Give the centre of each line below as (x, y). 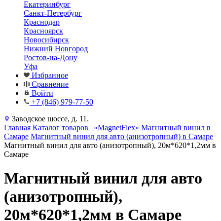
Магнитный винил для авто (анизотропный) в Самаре (122, 136)
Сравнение (50, 84)
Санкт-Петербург (53, 13)
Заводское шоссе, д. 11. (50, 119)
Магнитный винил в (176, 128)
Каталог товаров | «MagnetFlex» (86, 128)
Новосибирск (46, 40)
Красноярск (43, 31)
